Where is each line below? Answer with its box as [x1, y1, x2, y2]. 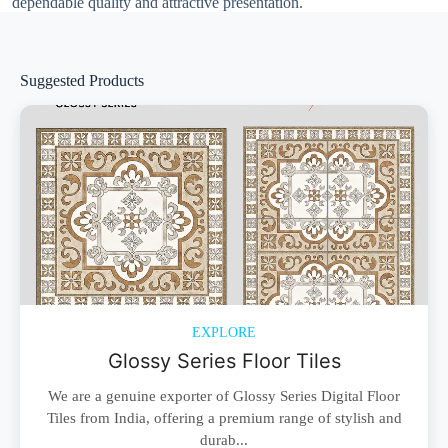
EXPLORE [192, 324, 256, 340]
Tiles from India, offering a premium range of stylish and [46, 409, 402, 426]
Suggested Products [20, 72, 144, 89]
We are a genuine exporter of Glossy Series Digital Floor [48, 387, 400, 404]
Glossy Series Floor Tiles [107, 348, 341, 373]
